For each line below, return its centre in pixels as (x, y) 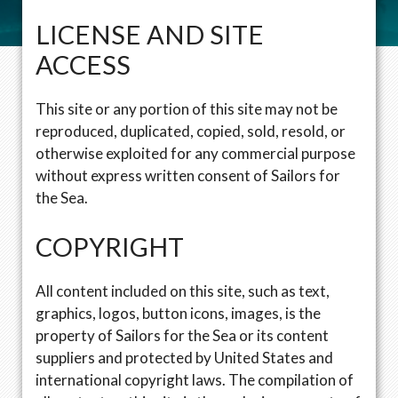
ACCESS (83, 64)
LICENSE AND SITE (150, 34)
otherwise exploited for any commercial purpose (195, 153)
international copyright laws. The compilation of (195, 379)
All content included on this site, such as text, (183, 291)
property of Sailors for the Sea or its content (182, 335)
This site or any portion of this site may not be (187, 109)
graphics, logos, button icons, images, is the (178, 313)
